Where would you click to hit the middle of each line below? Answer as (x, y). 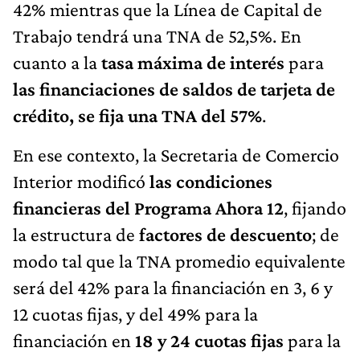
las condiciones (209, 181)
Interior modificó (79, 181)
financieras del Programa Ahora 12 (148, 207)
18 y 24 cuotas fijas (209, 340)
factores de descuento (223, 234)
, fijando (315, 207)
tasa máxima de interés (193, 62)
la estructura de (74, 234)
